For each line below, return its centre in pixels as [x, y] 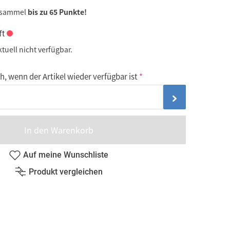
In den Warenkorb [59, 130]
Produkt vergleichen [66, 171]
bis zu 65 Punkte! [57, 12]
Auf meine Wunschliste [66, 155]
